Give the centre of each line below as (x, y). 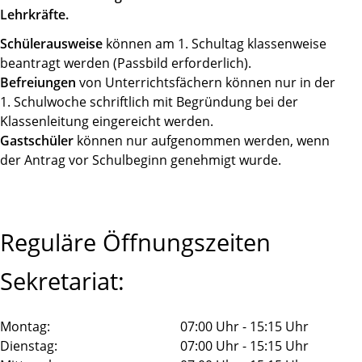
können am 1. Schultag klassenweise (215, 44)
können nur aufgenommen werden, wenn (202, 141)
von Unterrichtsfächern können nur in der (206, 83)
